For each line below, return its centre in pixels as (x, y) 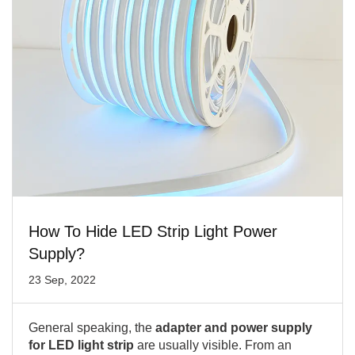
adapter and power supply (232, 328)
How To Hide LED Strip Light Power (153, 231)
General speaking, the (90, 328)
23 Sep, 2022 (62, 280)
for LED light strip (81, 345)
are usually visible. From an (213, 345)
